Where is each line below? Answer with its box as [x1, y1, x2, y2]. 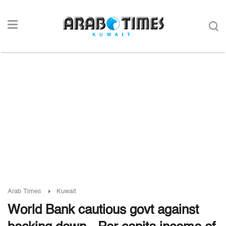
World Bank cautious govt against [8, 204, 199, 217]
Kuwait [56, 188, 76, 195]
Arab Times [8, 188, 41, 195]
